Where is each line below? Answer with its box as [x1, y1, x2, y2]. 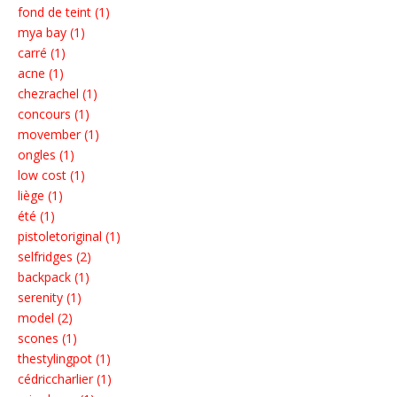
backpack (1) [18, 269, 90, 286]
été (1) [18, 207, 55, 225]
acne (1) [18, 65, 64, 82]
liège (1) [18, 187, 63, 205]
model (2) [18, 309, 73, 327]
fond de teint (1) [18, 4, 110, 21]
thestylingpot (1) [18, 350, 111, 368]
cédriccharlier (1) [18, 370, 112, 388]
